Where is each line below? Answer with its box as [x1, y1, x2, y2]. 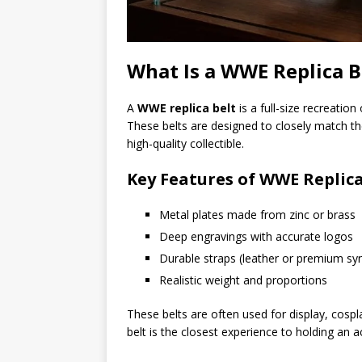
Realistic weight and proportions [159, 271, 327, 288]
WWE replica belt [137, 99, 236, 116]
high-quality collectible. [127, 135, 244, 151]
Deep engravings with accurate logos [159, 228, 353, 244]
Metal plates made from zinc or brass [159, 206, 356, 222]
